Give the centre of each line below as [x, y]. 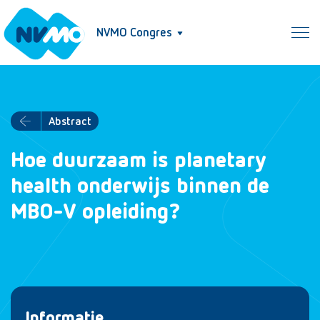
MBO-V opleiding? [95, 213]
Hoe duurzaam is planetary [139, 161]
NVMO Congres [134, 33]
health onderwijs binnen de [140, 187]
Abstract [70, 122]
